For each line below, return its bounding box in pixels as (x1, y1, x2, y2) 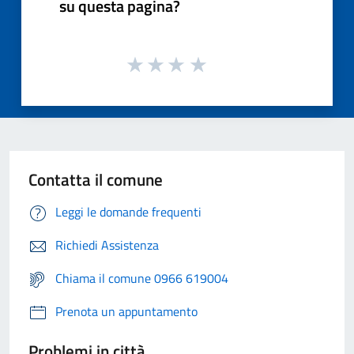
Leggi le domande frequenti (55, 202, 201, 222)
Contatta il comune (28, 167, 163, 193)
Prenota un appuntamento (55, 302, 198, 322)
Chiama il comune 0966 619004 (55, 269, 228, 288)
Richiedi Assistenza (55, 235, 159, 255)
